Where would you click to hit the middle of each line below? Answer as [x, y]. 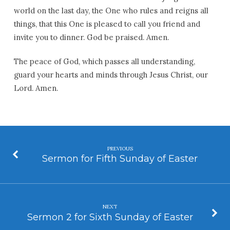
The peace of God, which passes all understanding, [104, 61]
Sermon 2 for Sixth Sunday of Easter [110, 217]
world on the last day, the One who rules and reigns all [111, 11]
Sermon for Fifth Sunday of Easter [120, 159]
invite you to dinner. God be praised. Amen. [91, 37]
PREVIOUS [120, 149]
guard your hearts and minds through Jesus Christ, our [111, 75]
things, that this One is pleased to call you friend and [107, 24]
